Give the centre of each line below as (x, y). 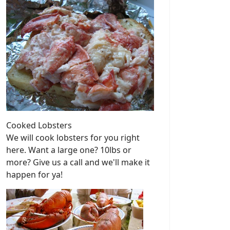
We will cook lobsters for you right (73, 138)
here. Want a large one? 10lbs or (69, 150)
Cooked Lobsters (39, 126)
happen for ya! (34, 175)
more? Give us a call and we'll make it (78, 162)
